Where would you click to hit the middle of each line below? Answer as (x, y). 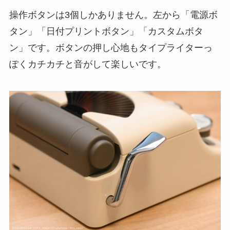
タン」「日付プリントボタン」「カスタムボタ (106, 31)
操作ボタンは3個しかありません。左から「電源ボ (113, 15)
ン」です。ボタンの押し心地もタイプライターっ (111, 47)
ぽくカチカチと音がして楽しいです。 (88, 64)
